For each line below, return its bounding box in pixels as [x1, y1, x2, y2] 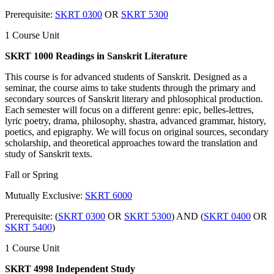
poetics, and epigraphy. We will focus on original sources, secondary [5, 126, 268, 137]
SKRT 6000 [85, 190, 132, 201]
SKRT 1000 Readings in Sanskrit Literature [5, 50, 187, 61]
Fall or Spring [5, 169, 58, 180]
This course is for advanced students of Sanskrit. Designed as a [5, 71, 247, 82]
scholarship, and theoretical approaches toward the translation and [5, 137, 257, 148]
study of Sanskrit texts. [5, 148, 92, 159]
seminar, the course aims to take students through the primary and [5, 82, 256, 93]
